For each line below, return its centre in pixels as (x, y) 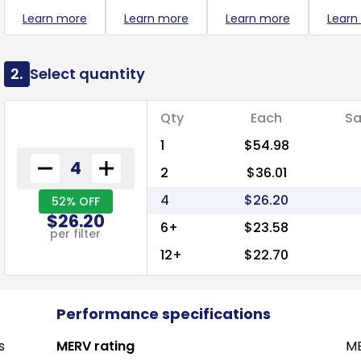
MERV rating (95, 346)
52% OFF (75, 201)
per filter (76, 233)
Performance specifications (163, 314)
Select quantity (87, 74)
